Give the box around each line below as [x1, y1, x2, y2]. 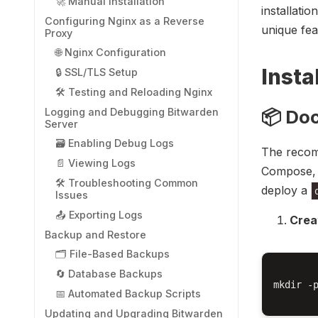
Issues [55, 189, 88, 201]
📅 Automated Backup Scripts [55, 287, 201, 300]
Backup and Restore [45, 228, 147, 241]
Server [45, 117, 79, 130]
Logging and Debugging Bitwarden [45, 105, 219, 118]
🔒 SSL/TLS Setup [55, 66, 138, 79]
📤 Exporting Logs [55, 208, 143, 221]
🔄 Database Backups [55, 268, 163, 280]
